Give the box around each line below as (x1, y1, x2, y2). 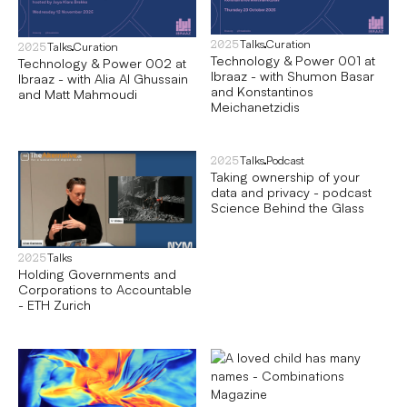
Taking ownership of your (211, 167, 360, 184)
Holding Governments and (18, 264, 176, 282)
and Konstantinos (211, 82, 313, 99)
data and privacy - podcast (211, 183, 372, 200)
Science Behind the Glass (211, 198, 364, 215)
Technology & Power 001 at (211, 51, 375, 68)
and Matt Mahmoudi (18, 84, 137, 102)
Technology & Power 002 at (18, 54, 186, 71)
